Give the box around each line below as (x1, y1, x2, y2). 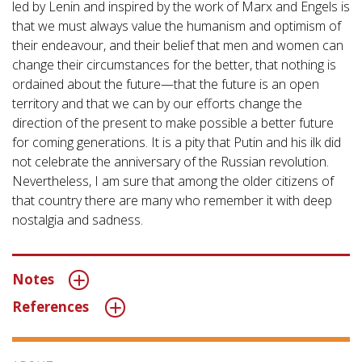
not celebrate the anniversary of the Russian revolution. (12, 153, 329, 171)
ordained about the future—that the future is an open (12, 75, 319, 94)
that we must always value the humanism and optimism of (12, 17, 341, 36)
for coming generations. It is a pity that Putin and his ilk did (12, 133, 341, 152)
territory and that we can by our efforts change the (12, 95, 302, 113)
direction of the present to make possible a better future (12, 114, 334, 133)
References (12, 297, 89, 317)
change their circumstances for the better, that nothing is (12, 56, 336, 74)
